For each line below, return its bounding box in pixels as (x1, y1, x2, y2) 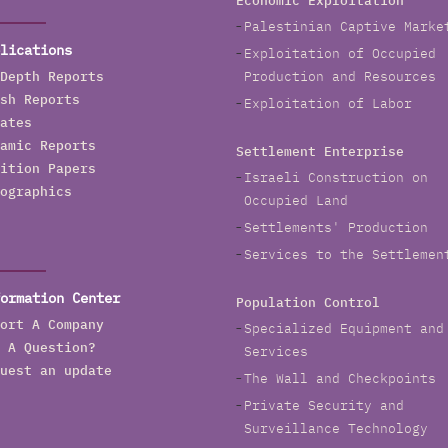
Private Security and (244, 400, 404, 414)
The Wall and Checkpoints (244, 373, 436, 387)
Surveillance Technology (244, 423, 428, 437)
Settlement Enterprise (236, 146, 404, 160)
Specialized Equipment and (244, 323, 444, 337)
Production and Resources (244, 71, 436, 85)
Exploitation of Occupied (244, 48, 436, 62)
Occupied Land (244, 195, 348, 209)
